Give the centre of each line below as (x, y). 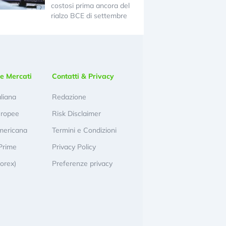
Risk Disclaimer (77, 114)
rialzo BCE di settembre (89, 16)
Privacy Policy (74, 147)
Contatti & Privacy (83, 76)
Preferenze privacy (82, 164)
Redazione (69, 97)
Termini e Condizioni (84, 130)
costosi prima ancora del (90, 6)
